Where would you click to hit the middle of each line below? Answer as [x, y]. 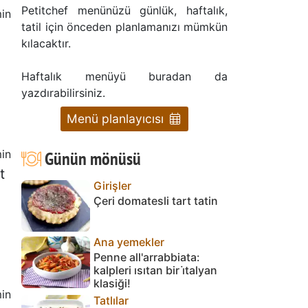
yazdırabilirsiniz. [63, 92]
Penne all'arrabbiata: [147, 257]
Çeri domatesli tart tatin [156, 200]
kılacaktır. [46, 43]
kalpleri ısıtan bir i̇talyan [155, 270]
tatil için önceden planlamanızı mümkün [124, 26]
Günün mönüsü [91, 158]
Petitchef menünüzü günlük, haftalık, [124, 10]
